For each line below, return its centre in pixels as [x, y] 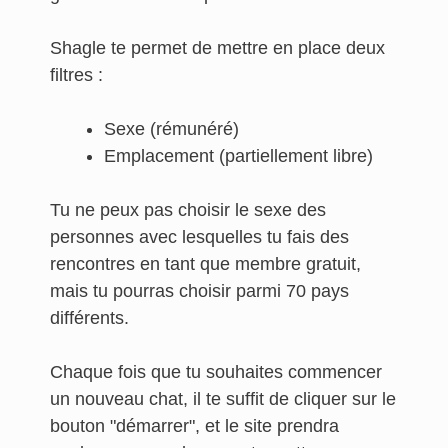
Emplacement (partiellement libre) [238, 156]
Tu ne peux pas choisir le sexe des [188, 210]
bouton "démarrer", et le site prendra [194, 426]
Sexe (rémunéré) [171, 129]
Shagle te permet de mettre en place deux [217, 48]
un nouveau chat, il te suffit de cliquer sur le [223, 399]
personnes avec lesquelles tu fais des [199, 237]
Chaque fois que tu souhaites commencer [216, 372]
